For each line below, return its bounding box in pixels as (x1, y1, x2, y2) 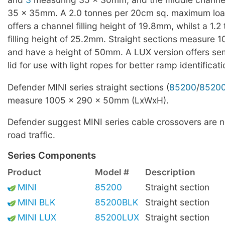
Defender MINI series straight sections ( (8, 81, 169, 92)
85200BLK (95, 196, 138, 207)
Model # (95, 166, 129, 177)
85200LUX (95, 211, 139, 222)
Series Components (8, 150, 96, 162)
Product (8, 166, 42, 177)
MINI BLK (18, 196, 55, 207)
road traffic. (8, 129, 55, 140)
